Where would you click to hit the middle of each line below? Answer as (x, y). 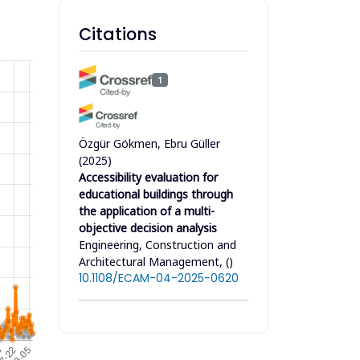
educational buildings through (156, 194)
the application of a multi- (147, 211)
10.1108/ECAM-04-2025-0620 (159, 278)
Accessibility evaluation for (148, 177)
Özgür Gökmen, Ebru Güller (149, 143)
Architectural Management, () (156, 261)
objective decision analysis (148, 227)
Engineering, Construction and (157, 244)
